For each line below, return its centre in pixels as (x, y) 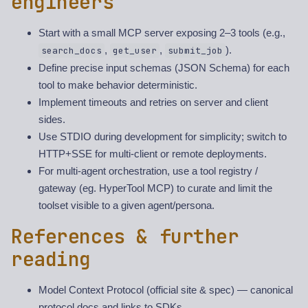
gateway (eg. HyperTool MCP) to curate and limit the (155, 188)
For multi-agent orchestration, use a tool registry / (148, 171)
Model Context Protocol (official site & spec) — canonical (166, 290)
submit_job (195, 51)
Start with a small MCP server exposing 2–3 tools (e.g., (162, 33)
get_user (134, 51)
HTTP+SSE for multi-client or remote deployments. (153, 154)
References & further (125, 236)
